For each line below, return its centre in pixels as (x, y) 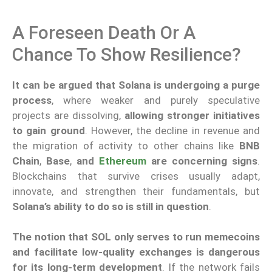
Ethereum (125, 161)
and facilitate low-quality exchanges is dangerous (136, 252)
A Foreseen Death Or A (104, 32)
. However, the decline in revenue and (172, 130)
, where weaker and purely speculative (156, 100)
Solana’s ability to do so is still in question (110, 206)
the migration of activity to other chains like (126, 145)
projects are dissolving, (68, 115)
